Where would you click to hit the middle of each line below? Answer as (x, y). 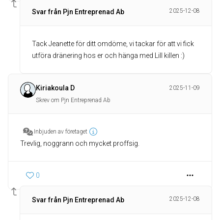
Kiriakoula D (55, 88)
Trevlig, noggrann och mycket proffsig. (80, 143)
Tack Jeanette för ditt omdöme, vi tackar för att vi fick (113, 44)
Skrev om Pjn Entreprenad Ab (73, 100)
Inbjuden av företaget (61, 132)
